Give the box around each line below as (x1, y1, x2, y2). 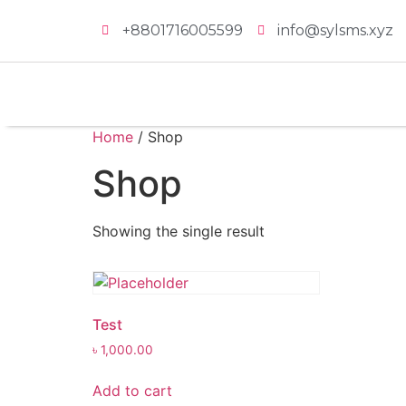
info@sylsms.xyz (277, 22, 393, 39)
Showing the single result (92, 222, 265, 240)
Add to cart (92, 381, 172, 400)
